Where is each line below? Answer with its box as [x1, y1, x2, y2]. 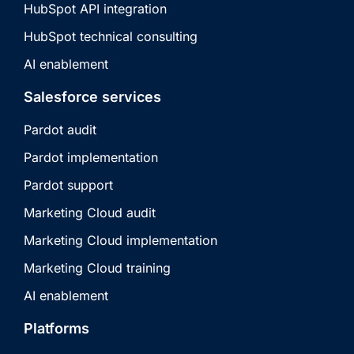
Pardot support [24, 176, 113, 193]
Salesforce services [24, 88, 161, 105]
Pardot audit [24, 121, 96, 137]
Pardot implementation [24, 149, 158, 165]
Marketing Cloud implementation [24, 232, 217, 248]
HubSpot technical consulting [24, 28, 198, 44]
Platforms [24, 319, 89, 337]
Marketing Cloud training [24, 259, 171, 276]
